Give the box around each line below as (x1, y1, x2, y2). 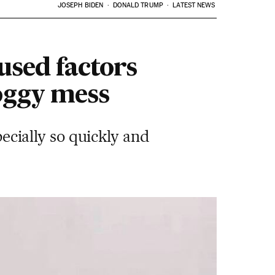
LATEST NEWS (172, 1, 215, 9)
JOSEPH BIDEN (57, 1, 104, 9)
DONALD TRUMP (112, 1, 163, 9)
